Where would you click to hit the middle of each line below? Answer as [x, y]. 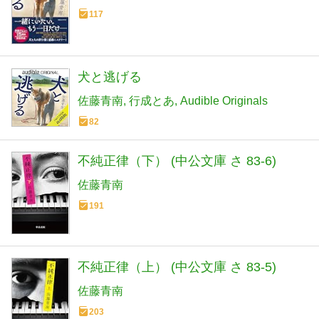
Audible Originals [224, 100]
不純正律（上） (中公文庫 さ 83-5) [177, 267]
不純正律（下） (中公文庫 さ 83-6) [177, 161]
